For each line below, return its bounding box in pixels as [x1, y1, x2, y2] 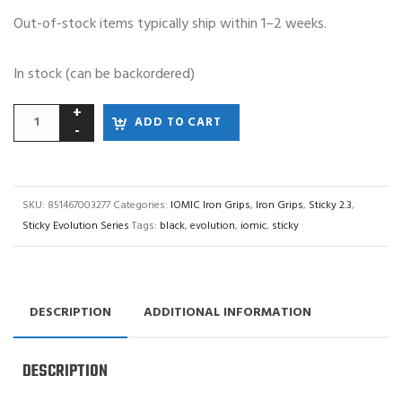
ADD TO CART [135, 112, 222, 132]
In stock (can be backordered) [13, 62, 195, 86]
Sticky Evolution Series [22, 216, 129, 235]
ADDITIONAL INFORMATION [144, 301, 311, 323]
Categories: [113, 196, 170, 214]
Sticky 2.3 [309, 196, 352, 214]
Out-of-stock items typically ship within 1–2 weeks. [13, 12, 327, 36]
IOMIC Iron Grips [170, 196, 250, 214]
